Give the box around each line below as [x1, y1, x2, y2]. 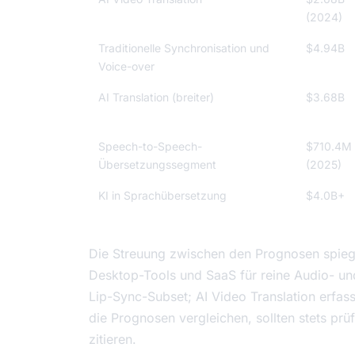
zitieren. [89, 331, 136, 348]
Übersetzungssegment [98, 158, 216, 172]
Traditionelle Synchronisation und [98, 41, 269, 55]
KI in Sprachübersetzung [98, 189, 227, 203]
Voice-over [98, 59, 155, 74]
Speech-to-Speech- [98, 139, 202, 154]
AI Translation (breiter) [98, 90, 214, 105]
